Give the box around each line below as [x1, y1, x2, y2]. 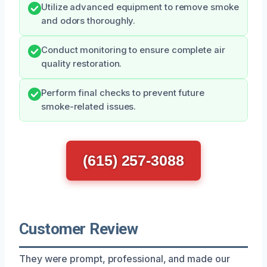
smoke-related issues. [41, 101, 136, 112]
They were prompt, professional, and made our [19, 252, 230, 265]
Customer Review [19, 219, 138, 238]
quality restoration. [41, 58, 122, 69]
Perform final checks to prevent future [41, 87, 204, 98]
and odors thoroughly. [41, 15, 136, 26]
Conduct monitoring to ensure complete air [41, 44, 225, 55]
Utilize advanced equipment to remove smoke [41, 1, 239, 13]
